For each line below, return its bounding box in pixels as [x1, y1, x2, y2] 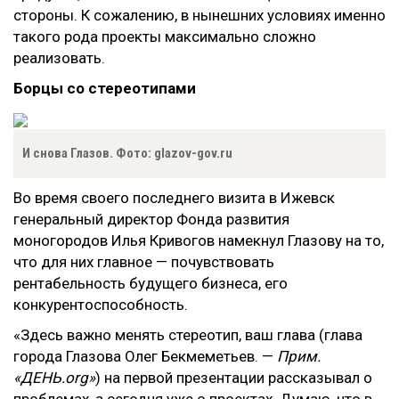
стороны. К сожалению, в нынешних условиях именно [13, 6, 386, 24]
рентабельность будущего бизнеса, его [13, 274, 288, 292]
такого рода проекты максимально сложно [13, 28, 316, 45]
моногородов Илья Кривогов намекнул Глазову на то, [13, 232, 384, 249]
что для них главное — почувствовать [13, 253, 274, 271]
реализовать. [13, 49, 105, 67]
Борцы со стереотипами [13, 79, 196, 97]
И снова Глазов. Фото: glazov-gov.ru [22, 145, 232, 161]
